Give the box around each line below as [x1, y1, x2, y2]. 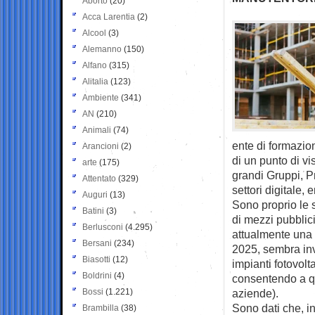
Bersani [82, 238, 112, 248]
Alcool [82, 27, 106, 38]
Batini [82, 205, 104, 216]
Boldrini [82, 270, 112, 281]
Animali [82, 124, 111, 135]
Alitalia [82, 76, 108, 86]
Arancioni [82, 141, 119, 151]
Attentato [82, 173, 116, 184]
